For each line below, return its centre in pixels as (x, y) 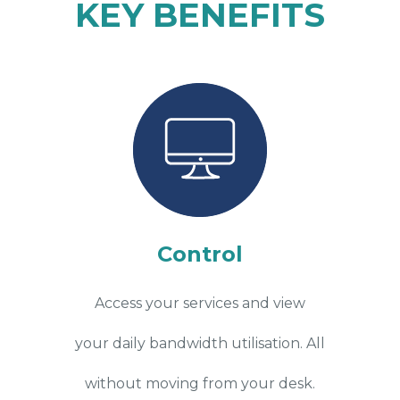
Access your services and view (200, 303)
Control (200, 254)
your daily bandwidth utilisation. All (200, 343)
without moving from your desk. (200, 383)
